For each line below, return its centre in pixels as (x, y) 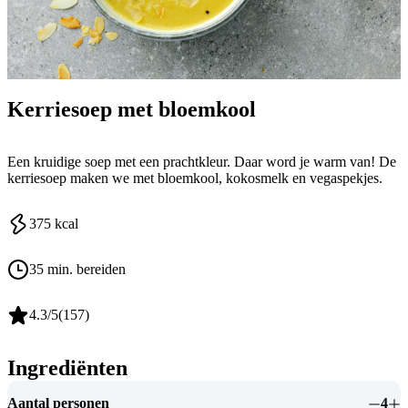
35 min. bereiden (77, 270)
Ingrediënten (67, 368)
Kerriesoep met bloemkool (132, 109)
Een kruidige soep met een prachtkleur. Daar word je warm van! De (202, 162)
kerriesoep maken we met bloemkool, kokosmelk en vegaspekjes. (195, 178)
